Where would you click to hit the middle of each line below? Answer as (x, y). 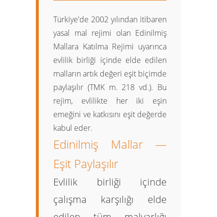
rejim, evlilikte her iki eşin (110, 101)
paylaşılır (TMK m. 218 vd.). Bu (110, 87)
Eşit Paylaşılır (86, 163)
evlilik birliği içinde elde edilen (110, 60)
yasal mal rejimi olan (94, 33)
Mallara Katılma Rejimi (94, 46)
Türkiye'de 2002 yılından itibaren (110, 19)
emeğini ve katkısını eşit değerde (110, 114)
